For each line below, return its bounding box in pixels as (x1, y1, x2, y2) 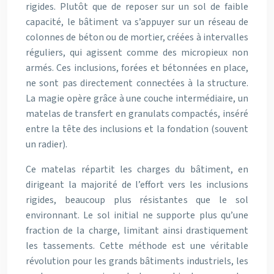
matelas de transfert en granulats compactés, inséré (26, 107, 248, 121)
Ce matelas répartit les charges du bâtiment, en (26, 163, 248, 177)
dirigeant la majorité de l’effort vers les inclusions (26, 178, 248, 192)
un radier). (26, 138, 67, 152)
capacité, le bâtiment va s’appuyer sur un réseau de (26, 15, 248, 29)
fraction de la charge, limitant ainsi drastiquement (26, 224, 248, 238)
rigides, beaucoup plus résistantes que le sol (26, 193, 248, 207)
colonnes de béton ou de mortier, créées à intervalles (26, 31, 248, 45)
